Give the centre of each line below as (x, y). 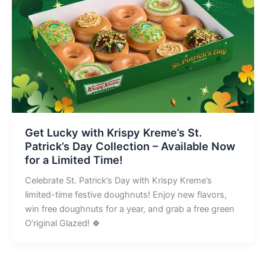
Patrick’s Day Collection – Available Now (130, 146)
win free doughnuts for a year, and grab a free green (129, 209)
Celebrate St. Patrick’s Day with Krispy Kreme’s (118, 180)
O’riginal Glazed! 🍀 (63, 223)
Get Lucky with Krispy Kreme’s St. (113, 132)
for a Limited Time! (74, 159)
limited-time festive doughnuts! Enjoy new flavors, (126, 194)
